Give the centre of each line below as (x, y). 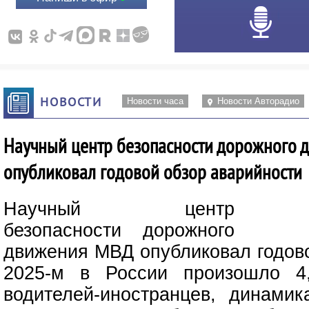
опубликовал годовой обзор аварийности (153, 172)
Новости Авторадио (258, 101)
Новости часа (155, 101)
